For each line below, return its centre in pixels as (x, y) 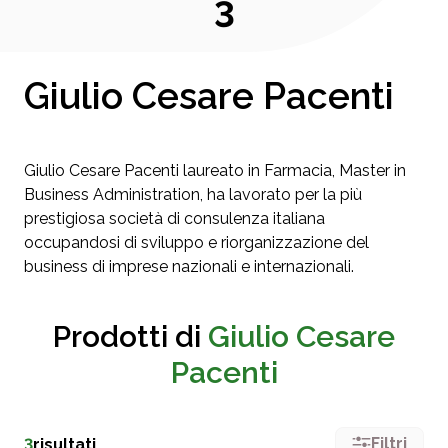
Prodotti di (130, 336)
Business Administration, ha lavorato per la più (193, 194)
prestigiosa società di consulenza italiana (174, 218)
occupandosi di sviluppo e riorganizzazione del (196, 242)
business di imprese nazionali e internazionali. (189, 266)
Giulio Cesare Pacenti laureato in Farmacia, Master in (215, 170)
